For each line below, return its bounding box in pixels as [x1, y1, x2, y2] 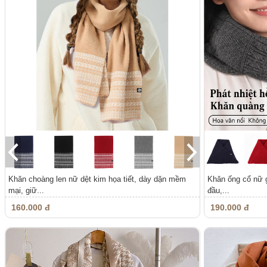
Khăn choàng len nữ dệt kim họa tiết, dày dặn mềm [8, 175, 186, 184]
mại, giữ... [8, 186, 44, 195]
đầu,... [207, 186, 229, 195]
